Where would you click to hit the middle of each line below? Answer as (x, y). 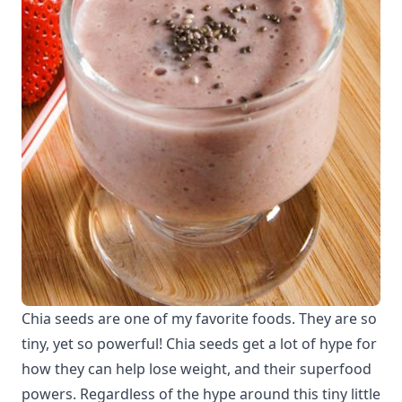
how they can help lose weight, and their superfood (197, 369)
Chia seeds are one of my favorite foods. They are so (199, 319)
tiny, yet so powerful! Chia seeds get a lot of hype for (199, 344)
